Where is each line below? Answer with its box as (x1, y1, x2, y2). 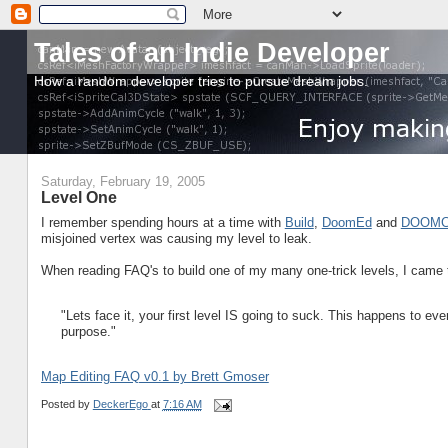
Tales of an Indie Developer (33, 37, 390, 68)
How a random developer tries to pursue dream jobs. (33, 73, 368, 89)
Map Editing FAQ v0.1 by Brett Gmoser (40, 369, 269, 385)
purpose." (60, 324, 116, 340)
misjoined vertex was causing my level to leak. (40, 231, 312, 247)
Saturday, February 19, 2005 (40, 173, 205, 189)
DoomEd (321, 215, 372, 231)
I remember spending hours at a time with (40, 215, 285, 231)
